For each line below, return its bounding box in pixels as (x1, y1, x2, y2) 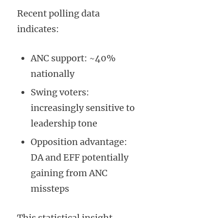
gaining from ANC (31, 167, 108, 179)
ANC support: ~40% (31, 53, 116, 64)
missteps (31, 183, 69, 195)
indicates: (17, 23, 59, 35)
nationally (31, 68, 74, 80)
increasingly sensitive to (31, 102, 135, 114)
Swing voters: (31, 87, 89, 98)
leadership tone (31, 118, 97, 129)
